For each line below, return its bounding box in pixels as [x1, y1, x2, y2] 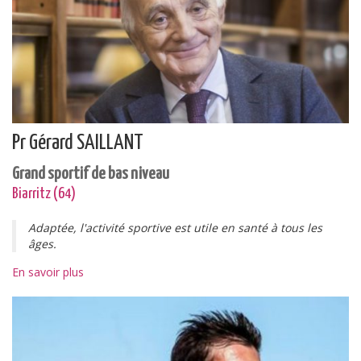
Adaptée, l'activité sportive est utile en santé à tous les [28, 220, 322, 235]
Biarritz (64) [12, 186, 76, 201]
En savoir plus [12, 264, 84, 280]
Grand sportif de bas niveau [12, 166, 169, 182]
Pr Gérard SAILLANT [12, 132, 143, 154]
